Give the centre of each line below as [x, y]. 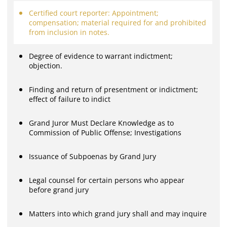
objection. [46, 66]
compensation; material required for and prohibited [118, 23]
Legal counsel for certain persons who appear [107, 180]
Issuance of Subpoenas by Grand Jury [93, 156]
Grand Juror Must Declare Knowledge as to [102, 123]
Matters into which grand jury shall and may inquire [118, 214]
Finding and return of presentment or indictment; [114, 89]
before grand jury [59, 190]
